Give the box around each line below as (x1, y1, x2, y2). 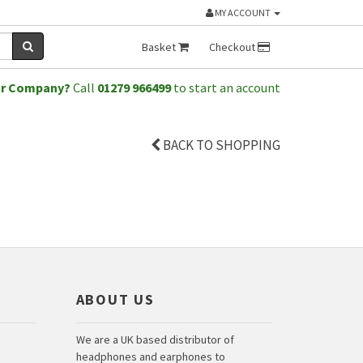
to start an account (171, 79, 280, 96)
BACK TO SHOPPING (160, 136, 280, 154)
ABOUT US (75, 290, 155, 309)
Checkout (209, 40, 258, 54)
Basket (142, 40, 178, 54)
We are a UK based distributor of (75, 332, 234, 347)
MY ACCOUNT (213, 6, 271, 19)
